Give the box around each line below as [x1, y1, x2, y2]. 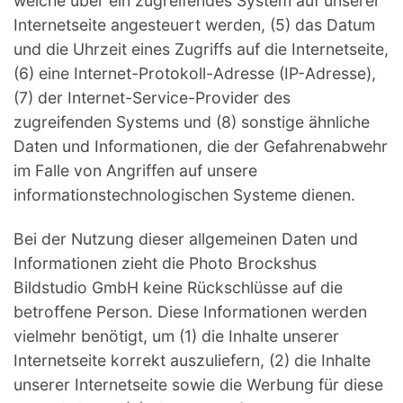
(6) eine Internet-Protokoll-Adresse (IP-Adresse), [13, 64, 376, 84]
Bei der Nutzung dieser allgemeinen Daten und [13, 229, 358, 249]
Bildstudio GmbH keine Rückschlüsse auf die [13, 278, 343, 298]
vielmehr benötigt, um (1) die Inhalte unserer [13, 327, 339, 346]
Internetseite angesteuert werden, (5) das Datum [13, 15, 375, 35]
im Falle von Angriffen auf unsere [13, 161, 257, 181]
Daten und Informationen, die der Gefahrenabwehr [13, 137, 388, 157]
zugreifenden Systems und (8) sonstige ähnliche [13, 112, 370, 132]
